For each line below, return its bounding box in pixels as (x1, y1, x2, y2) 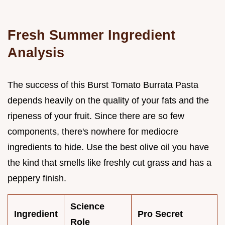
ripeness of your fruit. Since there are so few (8, 110, 184, 121)
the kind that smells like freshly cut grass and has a (8, 157, 211, 168)
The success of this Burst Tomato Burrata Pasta (8, 79, 198, 90)
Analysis (8, 44, 64, 60)
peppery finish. (8, 173, 66, 183)
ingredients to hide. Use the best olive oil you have (8, 142, 209, 152)
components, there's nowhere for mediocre (8, 126, 178, 137)
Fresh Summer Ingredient (8, 27, 175, 43)
